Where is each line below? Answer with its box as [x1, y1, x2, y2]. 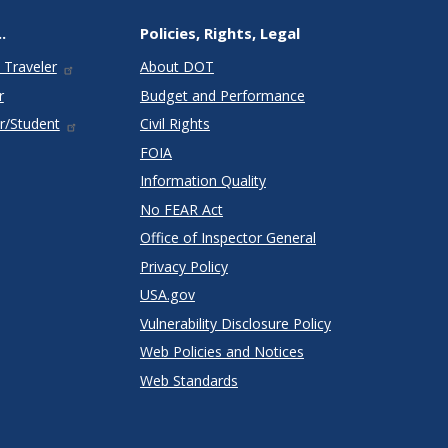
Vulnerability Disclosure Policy [139, 313, 331, 333]
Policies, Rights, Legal [139, 23, 300, 44]
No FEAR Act [139, 199, 223, 219]
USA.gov [139, 285, 195, 305]
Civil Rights [139, 114, 210, 134]
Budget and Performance [139, 85, 305, 105]
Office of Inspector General [139, 228, 316, 248]
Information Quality [139, 171, 266, 191]
